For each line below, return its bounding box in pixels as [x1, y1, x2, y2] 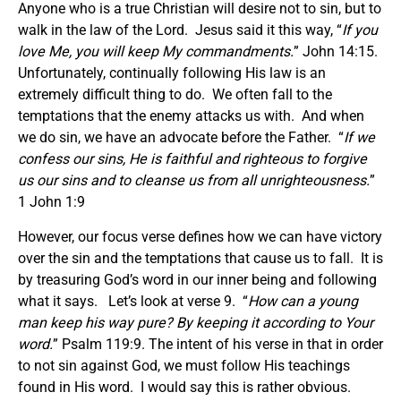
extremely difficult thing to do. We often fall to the [18, 85, 332, 103]
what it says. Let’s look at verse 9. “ [18, 292, 248, 310]
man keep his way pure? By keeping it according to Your [18, 313, 373, 331]
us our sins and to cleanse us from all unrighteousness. [18, 171, 370, 189]
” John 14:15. [294, 42, 378, 60]
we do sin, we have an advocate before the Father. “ [18, 128, 344, 146]
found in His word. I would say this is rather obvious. [18, 378, 354, 396]
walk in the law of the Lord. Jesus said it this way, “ [18, 21, 342, 38]
